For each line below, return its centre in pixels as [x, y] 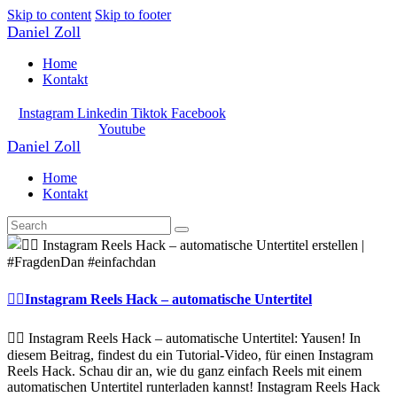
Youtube [122, 129]
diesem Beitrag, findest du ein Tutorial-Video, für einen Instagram [190, 354]
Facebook [198, 113]
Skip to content [49, 15]
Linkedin [102, 113]
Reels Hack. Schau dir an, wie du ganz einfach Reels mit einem [184, 370]
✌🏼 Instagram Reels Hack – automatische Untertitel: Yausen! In [184, 338]
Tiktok [149, 113]
